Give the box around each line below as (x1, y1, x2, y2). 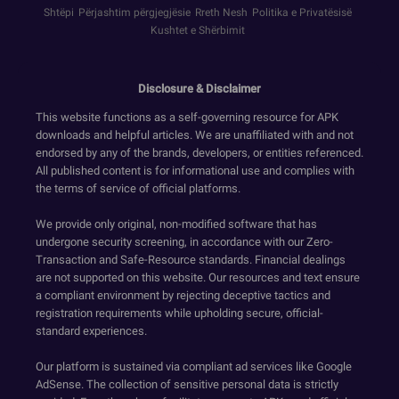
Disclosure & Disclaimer (138, 82, 261, 95)
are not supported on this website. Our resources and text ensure (36, 271, 360, 284)
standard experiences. (36, 324, 147, 338)
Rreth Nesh (194, 6, 248, 19)
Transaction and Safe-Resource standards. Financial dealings (36, 253, 346, 266)
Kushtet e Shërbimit (150, 24, 245, 37)
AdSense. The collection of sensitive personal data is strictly (36, 378, 338, 391)
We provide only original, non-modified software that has (36, 217, 317, 231)
